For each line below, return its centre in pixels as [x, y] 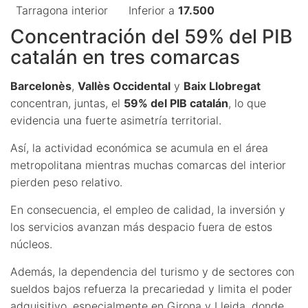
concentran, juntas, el [67, 103]
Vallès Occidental [124, 86]
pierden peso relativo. [66, 182]
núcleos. [31, 244]
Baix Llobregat [222, 86]
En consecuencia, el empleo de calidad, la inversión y [148, 209]
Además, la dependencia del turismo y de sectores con [152, 271]
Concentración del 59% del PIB [151, 36]
